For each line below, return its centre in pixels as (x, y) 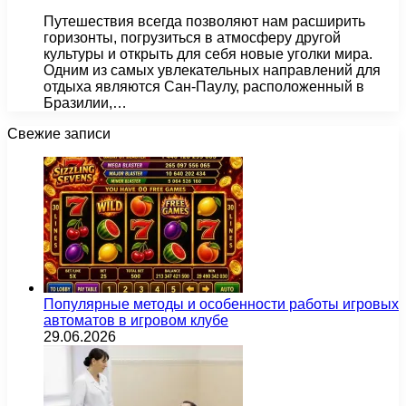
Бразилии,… (85, 102)
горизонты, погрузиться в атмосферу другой (192, 37)
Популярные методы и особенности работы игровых (221, 304)
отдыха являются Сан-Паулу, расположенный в (204, 86)
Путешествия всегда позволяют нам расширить (204, 21)
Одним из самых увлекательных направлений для (212, 70)
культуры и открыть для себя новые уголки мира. (208, 53)
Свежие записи (59, 133)
